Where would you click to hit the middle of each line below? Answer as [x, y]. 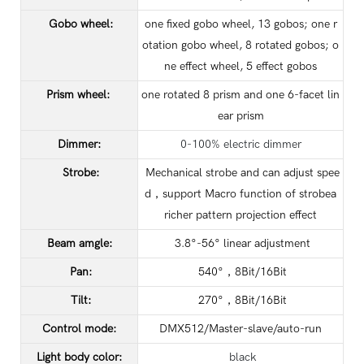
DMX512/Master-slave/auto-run [240, 328]
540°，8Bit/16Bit [240, 271]
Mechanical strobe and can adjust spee [240, 172]
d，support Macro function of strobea [240, 193]
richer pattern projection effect [240, 214]
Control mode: [79, 328]
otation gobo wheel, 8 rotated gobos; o [240, 45]
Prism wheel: [79, 94]
